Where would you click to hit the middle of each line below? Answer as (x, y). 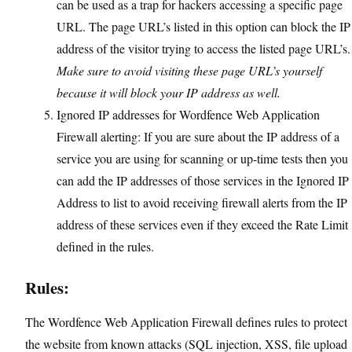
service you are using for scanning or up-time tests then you (202, 158)
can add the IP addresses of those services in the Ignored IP (203, 180)
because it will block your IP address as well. (169, 92)
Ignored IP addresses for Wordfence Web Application (188, 114)
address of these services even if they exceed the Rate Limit (202, 224)
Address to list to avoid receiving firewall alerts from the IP (202, 202)
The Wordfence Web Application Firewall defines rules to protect (186, 322)
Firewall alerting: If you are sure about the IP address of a (198, 136)
